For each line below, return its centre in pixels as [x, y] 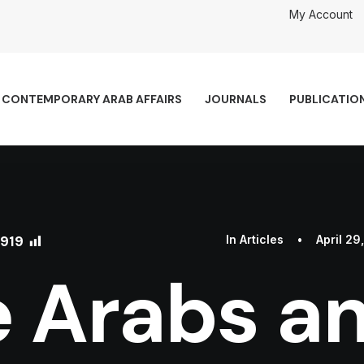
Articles [262, 239]
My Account [321, 14]
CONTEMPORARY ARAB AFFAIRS [92, 99]
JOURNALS [236, 99]
